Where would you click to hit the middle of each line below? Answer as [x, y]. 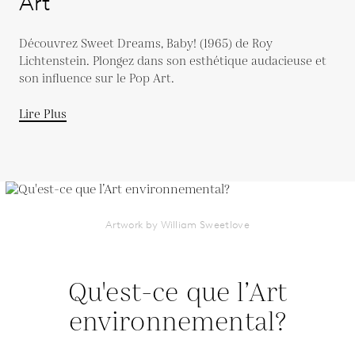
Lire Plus [43, 115]
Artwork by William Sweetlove [177, 225]
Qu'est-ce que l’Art [177, 294]
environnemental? [177, 323]
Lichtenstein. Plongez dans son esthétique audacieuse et [173, 61]
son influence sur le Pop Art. [97, 79]
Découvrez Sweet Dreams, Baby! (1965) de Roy [146, 44]
